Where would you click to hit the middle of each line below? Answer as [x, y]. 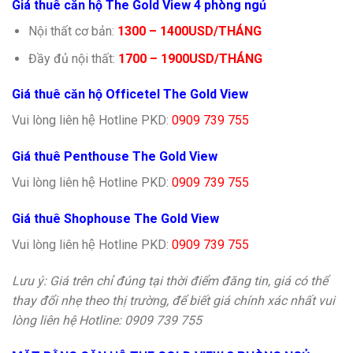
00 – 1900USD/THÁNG [197, 58]
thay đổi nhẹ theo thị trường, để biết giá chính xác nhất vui [173, 300]
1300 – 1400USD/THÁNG [189, 31]
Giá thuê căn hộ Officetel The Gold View [130, 95]
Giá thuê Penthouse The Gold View [115, 157]
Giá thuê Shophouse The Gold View [115, 218]
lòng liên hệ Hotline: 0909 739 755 [107, 320]
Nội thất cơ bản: [72, 31]
